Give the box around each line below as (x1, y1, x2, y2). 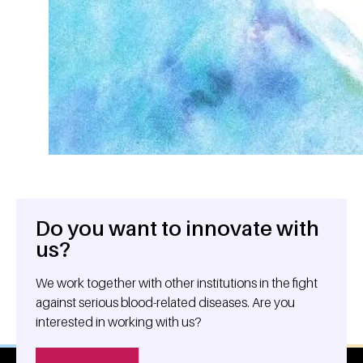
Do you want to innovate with (36, 216, 319, 241)
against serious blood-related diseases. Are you (36, 294, 295, 310)
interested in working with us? (36, 314, 202, 330)
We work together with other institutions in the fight (36, 275, 318, 291)
